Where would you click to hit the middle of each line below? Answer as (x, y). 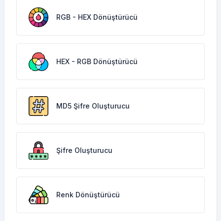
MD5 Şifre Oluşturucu (93, 106)
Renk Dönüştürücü (88, 195)
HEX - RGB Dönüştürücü (97, 61)
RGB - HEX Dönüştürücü (97, 17)
